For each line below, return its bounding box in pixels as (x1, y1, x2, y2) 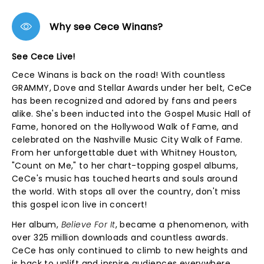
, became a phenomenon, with (115, 219, 249, 230)
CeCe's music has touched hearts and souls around (12, 173, 238, 184)
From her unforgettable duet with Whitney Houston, (12, 147, 237, 159)
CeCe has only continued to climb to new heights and (12, 245, 248, 256)
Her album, (12, 219, 61, 230)
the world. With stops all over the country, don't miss (12, 186, 241, 197)
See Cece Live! (12, 51, 75, 62)
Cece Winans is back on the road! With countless (12, 69, 226, 81)
